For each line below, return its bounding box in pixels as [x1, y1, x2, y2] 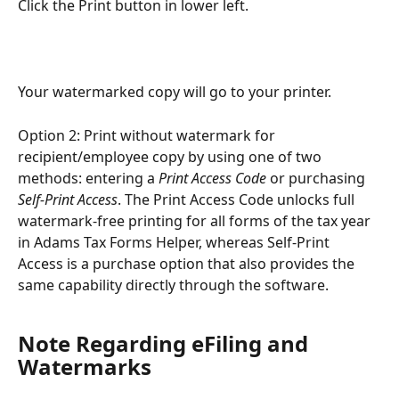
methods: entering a [18, 168, 159, 189]
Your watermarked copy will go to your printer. [18, 82, 331, 102]
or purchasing [266, 168, 369, 189]
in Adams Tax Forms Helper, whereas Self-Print [18, 232, 333, 253]
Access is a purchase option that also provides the [18, 254, 358, 274]
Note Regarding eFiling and [18, 328, 313, 358]
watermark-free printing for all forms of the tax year [18, 211, 374, 232]
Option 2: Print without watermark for [18, 126, 279, 146]
